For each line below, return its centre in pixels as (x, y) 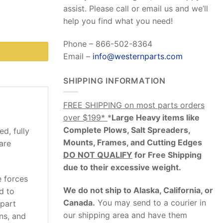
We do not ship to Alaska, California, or (138, 190)
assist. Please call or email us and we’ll (136, 9)
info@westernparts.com (138, 56)
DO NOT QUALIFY (98, 155)
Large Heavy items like (156, 118)
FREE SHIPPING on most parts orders (134, 105)
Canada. (79, 203)
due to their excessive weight (121, 167)
